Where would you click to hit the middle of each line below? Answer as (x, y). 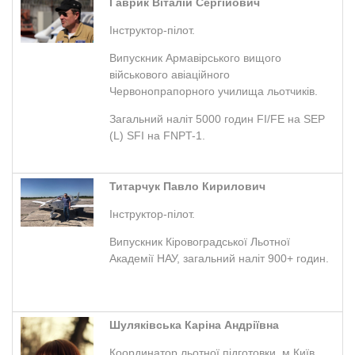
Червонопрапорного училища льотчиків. (214, 91)
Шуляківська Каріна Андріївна (194, 324)
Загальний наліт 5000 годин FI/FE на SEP (217, 118)
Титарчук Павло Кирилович (187, 186)
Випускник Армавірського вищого (195, 57)
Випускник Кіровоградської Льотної (200, 241)
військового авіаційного (170, 74)
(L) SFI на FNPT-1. (157, 135)
